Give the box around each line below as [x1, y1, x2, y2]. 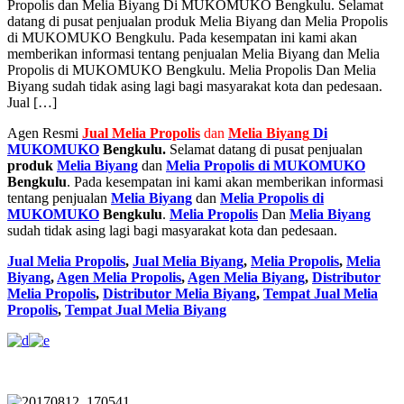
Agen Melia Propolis [57, 270, 181, 286]
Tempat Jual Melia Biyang [65, 302, 226, 318]
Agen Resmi [7, 125, 82, 142]
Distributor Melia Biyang [103, 286, 256, 302]
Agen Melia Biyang [188, 270, 305, 286]
